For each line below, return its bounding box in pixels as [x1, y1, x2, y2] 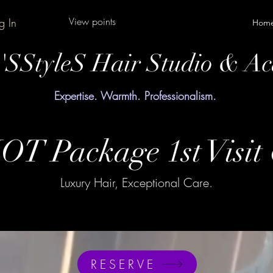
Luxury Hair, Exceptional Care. [60, 174, 213, 191]
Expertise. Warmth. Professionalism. [54, 88, 216, 103]
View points [69, 15, 116, 28]
